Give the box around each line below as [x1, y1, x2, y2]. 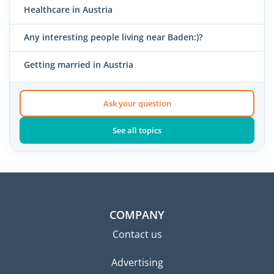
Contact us [112, 228, 162, 242]
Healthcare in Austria [24, 3, 113, 15]
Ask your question [103, 98, 171, 109]
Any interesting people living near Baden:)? [24, 31, 202, 43]
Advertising [111, 256, 163, 270]
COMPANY [109, 207, 165, 223]
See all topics [113, 125, 161, 136]
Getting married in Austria [24, 58, 133, 70]
